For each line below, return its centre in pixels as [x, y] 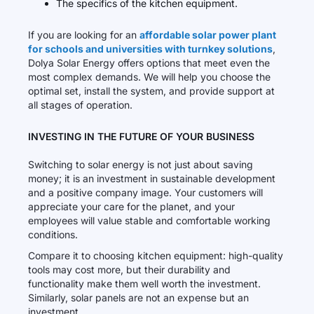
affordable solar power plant [208, 35]
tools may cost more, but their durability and [129, 269]
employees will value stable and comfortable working [149, 220]
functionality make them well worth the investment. [144, 284]
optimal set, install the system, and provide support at [151, 91]
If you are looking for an [84, 35]
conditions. [53, 234]
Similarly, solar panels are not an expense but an [138, 298]
